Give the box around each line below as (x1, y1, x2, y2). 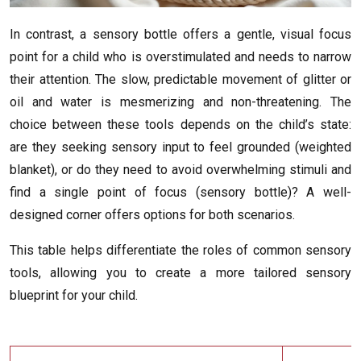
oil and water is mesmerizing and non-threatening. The (10, 94, 351, 110)
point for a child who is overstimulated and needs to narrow (10, 49, 351, 65)
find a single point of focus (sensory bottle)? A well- (10, 185, 351, 201)
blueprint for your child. (10, 288, 138, 304)
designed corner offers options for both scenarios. (10, 207, 295, 223)
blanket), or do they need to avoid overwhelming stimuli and (10, 162, 351, 178)
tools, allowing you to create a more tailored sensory (10, 265, 351, 281)
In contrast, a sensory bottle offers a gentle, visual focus (10, 27, 351, 43)
